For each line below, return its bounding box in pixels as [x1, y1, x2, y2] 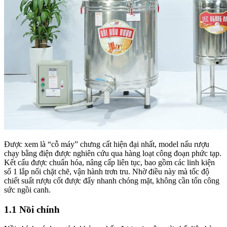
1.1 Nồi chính [4, 204, 60, 215]
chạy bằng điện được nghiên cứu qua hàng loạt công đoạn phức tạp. [4, 148, 221, 158]
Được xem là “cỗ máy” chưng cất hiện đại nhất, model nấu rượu [4, 139, 209, 148]
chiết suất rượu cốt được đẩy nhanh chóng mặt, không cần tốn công [4, 176, 219, 185]
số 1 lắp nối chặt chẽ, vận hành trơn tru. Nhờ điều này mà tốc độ [4, 167, 209, 176]
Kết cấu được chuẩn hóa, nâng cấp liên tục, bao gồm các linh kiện [4, 158, 215, 167]
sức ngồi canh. [4, 185, 51, 194]
